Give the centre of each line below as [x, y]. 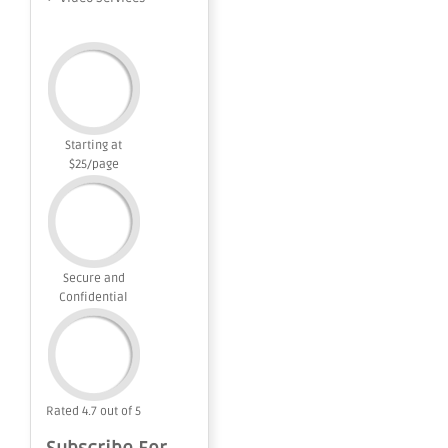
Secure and [93, 278]
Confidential [93, 297]
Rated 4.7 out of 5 [93, 411]
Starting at [93, 145]
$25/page [93, 164]
